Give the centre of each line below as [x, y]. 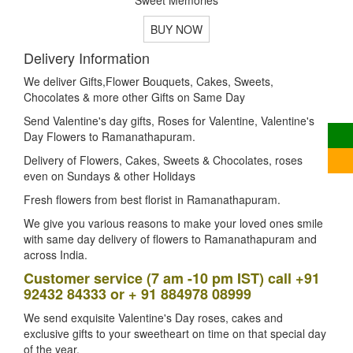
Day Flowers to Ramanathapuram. [110, 136]
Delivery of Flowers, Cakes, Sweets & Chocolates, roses [163, 160]
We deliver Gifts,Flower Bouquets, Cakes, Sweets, [149, 81]
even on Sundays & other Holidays [110, 175]
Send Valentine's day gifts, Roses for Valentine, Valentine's [169, 120]
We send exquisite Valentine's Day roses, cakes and [153, 317]
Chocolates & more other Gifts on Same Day [134, 97]
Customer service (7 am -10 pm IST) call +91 [172, 278]
